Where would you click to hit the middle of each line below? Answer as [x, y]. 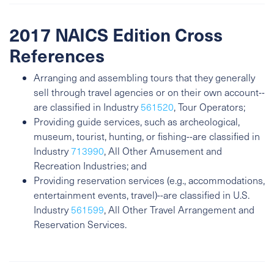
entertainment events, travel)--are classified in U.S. [142, 195]
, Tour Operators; [209, 107]
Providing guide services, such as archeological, [137, 121]
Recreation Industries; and [90, 165]
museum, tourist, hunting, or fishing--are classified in [147, 136]
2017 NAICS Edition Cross [116, 34]
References [57, 55]
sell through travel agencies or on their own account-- [149, 92]
